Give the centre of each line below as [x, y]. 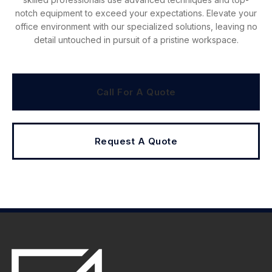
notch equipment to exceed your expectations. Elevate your [136, 13]
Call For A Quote [136, 92]
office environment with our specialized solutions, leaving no [136, 26]
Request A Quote [136, 141]
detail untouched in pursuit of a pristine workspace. [136, 39]
